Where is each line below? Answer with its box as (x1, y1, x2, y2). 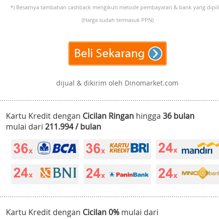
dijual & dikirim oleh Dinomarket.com (56, 78, 178, 88)
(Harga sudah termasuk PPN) (81, 16, 153, 24)
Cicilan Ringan (83, 110, 134, 122)
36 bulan (163, 110, 195, 122)
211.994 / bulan (45, 121, 101, 132)
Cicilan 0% (83, 207, 119, 218)
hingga (134, 110, 163, 122)
